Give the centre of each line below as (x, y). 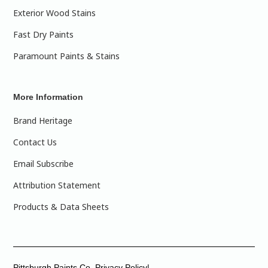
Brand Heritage (43, 121)
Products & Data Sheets (61, 207)
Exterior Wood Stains (55, 13)
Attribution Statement (57, 185)
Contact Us (35, 142)
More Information (48, 97)
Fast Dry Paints (44, 34)
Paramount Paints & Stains (67, 56)
